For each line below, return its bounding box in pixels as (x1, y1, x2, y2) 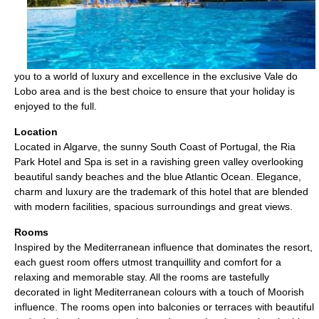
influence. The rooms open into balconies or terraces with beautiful (14, 301, 314, 313)
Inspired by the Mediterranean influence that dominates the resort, (14, 241, 313, 253)
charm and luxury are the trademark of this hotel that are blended (14, 186, 308, 197)
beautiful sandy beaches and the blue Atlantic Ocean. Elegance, (14, 171, 301, 182)
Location (14, 126, 58, 137)
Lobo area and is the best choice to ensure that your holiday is (14, 85, 295, 97)
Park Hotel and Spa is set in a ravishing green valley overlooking (14, 156, 303, 167)
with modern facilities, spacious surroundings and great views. (14, 201, 293, 212)
